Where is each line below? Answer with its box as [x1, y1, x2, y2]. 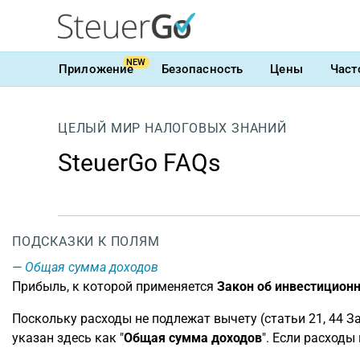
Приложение [59, 61, 134, 76]
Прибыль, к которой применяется [12, 279, 217, 294]
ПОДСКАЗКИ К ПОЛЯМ [12, 234, 160, 249]
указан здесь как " [12, 330, 124, 346]
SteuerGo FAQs [58, 149, 220, 177]
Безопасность [161, 61, 243, 76]
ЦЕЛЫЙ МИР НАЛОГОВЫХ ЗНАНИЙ [58, 121, 287, 136]
